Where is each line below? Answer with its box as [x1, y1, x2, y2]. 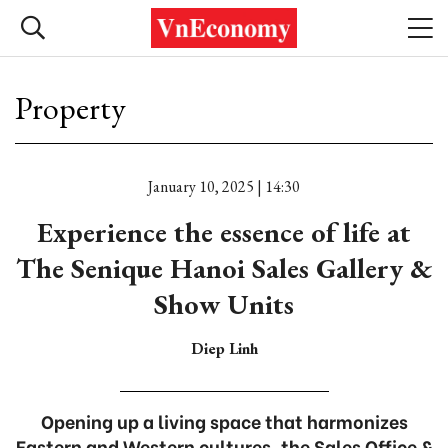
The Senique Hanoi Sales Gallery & [16, 250, 432, 286]
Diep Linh [190, 338, 258, 359]
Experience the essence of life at [37, 214, 411, 250]
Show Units [154, 286, 294, 322]
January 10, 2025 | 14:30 [148, 176, 300, 197]
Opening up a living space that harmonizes [40, 407, 408, 434]
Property [15, 87, 126, 129]
